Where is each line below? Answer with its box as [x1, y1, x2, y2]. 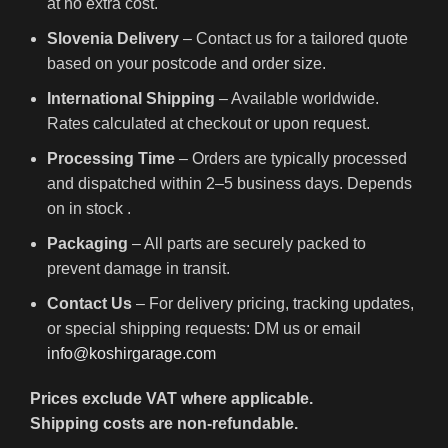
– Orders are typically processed [175, 150, 407, 168]
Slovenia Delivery [47, 30, 179, 48]
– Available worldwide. [215, 90, 379, 108]
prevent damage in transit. [47, 260, 230, 278]
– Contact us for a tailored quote [179, 30, 408, 48]
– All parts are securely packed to [128, 235, 366, 253]
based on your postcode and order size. [47, 55, 326, 73]
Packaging [47, 235, 128, 253]
